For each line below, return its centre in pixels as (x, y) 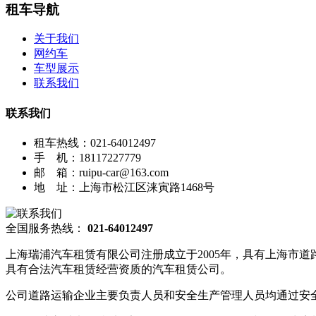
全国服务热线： (45, 228)
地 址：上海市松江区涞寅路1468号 (124, 187)
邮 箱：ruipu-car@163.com (101, 172)
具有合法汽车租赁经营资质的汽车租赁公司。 (119, 269)
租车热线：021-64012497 (95, 142)
